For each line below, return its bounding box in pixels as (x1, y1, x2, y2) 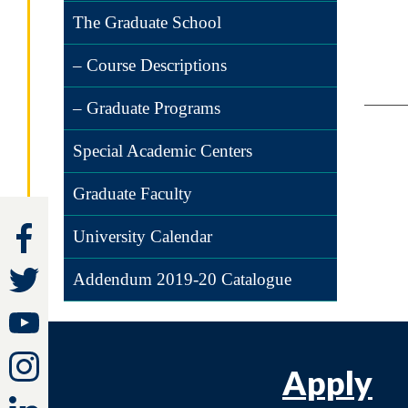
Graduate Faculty (73, 184, 192, 203)
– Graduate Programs (73, 98, 220, 117)
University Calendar (73, 227, 212, 246)
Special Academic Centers (73, 141, 252, 160)
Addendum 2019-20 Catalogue (73, 270, 291, 289)
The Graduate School (73, 13, 221, 32)
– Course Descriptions (73, 56, 227, 75)
